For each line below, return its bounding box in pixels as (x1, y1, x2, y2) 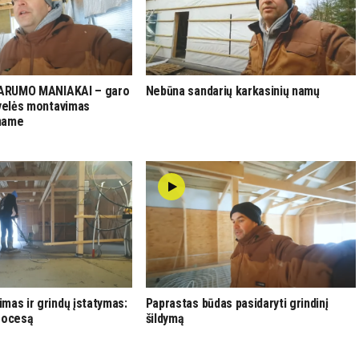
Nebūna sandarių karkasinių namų (145, 83, 320, 99)
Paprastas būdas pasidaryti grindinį (145, 295, 329, 311)
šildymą (145, 310, 184, 326)
